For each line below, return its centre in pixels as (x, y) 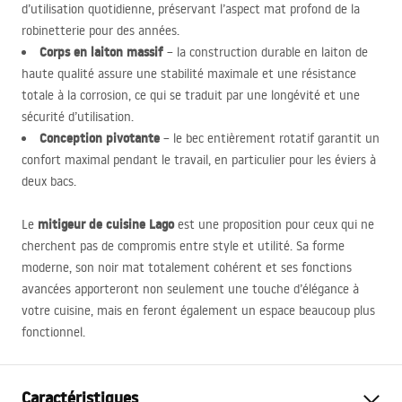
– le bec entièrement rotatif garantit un (270, 138)
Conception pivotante (100, 138)
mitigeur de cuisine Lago (106, 224)
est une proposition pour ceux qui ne (274, 224)
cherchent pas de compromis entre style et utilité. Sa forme (183, 246)
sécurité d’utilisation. (78, 117)
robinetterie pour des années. (100, 31)
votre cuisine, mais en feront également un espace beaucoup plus (198, 310)
